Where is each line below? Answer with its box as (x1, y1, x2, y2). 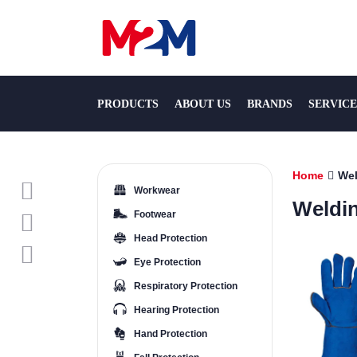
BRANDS (247, 97, 292, 110)
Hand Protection (134, 328, 207, 339)
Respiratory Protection (134, 280, 237, 292)
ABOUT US (175, 97, 231, 110)
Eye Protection (134, 256, 201, 268)
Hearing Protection (134, 304, 219, 316)
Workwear (134, 184, 180, 196)
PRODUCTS (97, 97, 159, 110)
